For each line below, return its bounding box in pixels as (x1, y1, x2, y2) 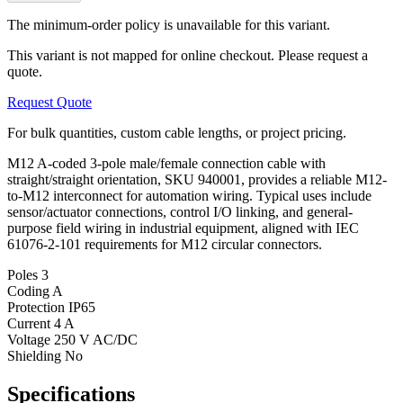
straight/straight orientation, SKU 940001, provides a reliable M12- (7, 171, 387, 187)
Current (7, 315, 54, 331)
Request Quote (7, 94, 92, 110)
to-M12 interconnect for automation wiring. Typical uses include (7, 187, 372, 203)
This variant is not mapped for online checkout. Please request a (7, 47, 368, 63)
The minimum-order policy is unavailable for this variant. (7, 16, 330, 32)
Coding (7, 282, 52, 299)
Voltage (7, 331, 54, 347)
